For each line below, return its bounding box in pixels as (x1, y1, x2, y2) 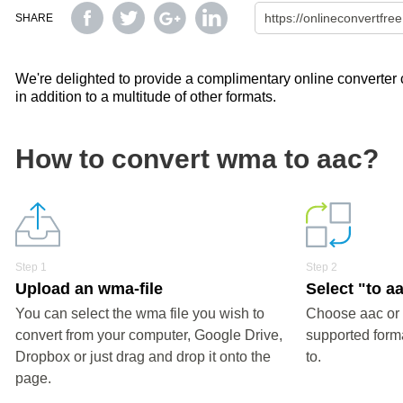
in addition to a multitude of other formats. (15, 89, 276, 104)
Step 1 (15, 261, 47, 273)
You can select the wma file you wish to (15, 306, 264, 321)
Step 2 (306, 261, 338, 273)
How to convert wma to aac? (15, 144, 379, 174)
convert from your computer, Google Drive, (15, 327, 282, 343)
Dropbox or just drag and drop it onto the (15, 349, 271, 364)
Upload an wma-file (15, 280, 163, 298)
